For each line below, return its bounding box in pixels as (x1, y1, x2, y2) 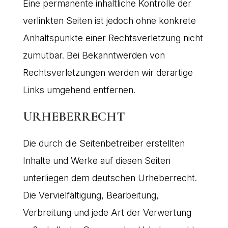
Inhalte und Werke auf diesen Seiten (22, 155, 170, 166)
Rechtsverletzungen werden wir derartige (22, 67, 193, 78)
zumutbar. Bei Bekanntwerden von (22, 49, 165, 61)
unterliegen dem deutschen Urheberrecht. (22, 172, 197, 183)
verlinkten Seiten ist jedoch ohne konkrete (22, 15, 196, 26)
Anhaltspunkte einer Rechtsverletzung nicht (22, 32, 203, 43)
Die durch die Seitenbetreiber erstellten (22, 137, 185, 149)
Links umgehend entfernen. (22, 84, 135, 95)
